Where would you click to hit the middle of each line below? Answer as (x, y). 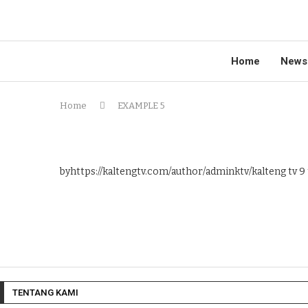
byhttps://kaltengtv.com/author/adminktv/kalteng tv (178, 172)
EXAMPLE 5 (141, 106)
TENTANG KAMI (45, 293)
